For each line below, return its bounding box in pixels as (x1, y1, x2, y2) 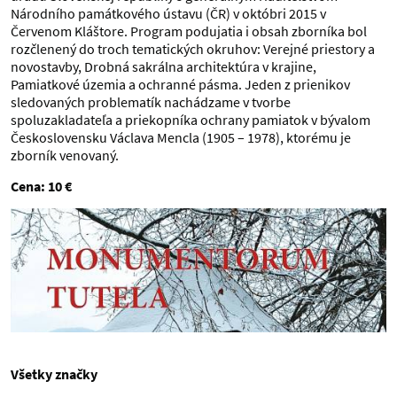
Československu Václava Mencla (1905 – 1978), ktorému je (11, 128, 351, 146)
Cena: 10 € (11, 177, 72, 195)
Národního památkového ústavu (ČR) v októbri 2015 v (11, 4, 326, 22)
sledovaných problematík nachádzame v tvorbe (11, 93, 291, 111)
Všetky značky (11, 365, 97, 383)
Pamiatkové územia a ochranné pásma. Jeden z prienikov (11, 75, 350, 93)
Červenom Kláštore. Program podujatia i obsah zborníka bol (11, 22, 367, 40)
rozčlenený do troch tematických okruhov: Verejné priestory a (11, 40, 375, 58)
